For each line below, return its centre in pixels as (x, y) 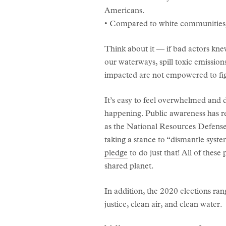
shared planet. (129, 167)
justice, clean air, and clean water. (163, 205)
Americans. (125, 11)
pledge (116, 154)
